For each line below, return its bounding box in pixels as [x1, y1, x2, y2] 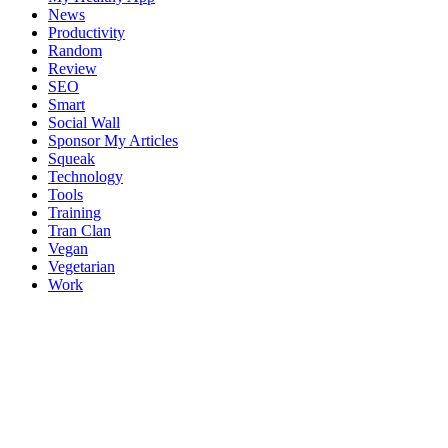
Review [48, 59, 97, 77]
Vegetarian [48, 257, 115, 275]
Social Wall [48, 113, 120, 131]
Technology [48, 167, 123, 185]
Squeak [48, 149, 95, 167]
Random [48, 41, 102, 59]
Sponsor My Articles [48, 131, 178, 149]
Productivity [48, 23, 125, 41]
